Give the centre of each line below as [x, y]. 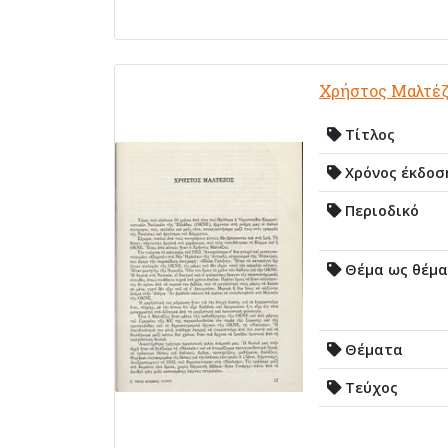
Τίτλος [368, 134]
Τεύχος [369, 387]
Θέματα [372, 349]
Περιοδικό [380, 210]
